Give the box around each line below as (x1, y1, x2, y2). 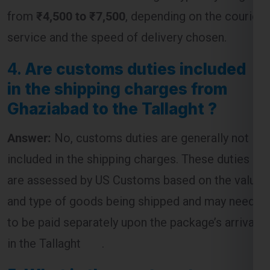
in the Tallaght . (7, 193, 104, 209)
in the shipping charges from (7, 37, 227, 56)
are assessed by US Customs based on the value (7, 130, 262, 145)
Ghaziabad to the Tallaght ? (7, 57, 217, 76)
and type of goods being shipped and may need (7, 151, 255, 166)
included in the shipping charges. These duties (7, 109, 250, 124)
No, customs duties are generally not (51, 88, 249, 103)
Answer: (7, 88, 51, 103)
